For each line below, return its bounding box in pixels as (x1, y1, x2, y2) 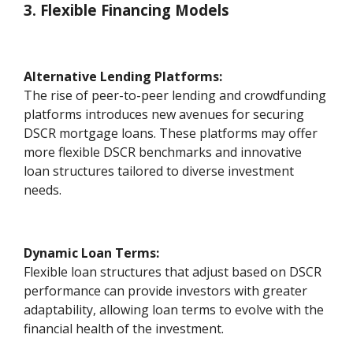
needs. (24, 181, 62, 199)
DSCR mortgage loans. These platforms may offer (24, 124, 318, 143)
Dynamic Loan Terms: (24, 244, 160, 262)
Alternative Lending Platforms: (24, 68, 223, 86)
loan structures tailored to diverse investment (24, 162, 295, 180)
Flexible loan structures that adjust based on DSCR (24, 263, 322, 281)
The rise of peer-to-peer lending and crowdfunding (24, 87, 327, 105)
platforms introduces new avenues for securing (24, 106, 305, 124)
